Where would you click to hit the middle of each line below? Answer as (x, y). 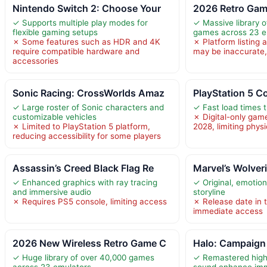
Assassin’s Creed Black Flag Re (83, 168)
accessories (35, 60)
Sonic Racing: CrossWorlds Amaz (89, 93)
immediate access (228, 211)
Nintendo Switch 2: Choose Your (87, 8)
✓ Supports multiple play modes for (80, 22)
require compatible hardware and (76, 51)
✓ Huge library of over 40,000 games (83, 257)
